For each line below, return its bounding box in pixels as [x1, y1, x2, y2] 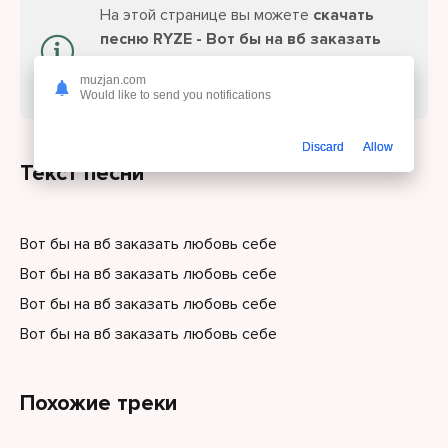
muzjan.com [80, 73, 146, 88]
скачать [313, 5, 374, 25]
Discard [302, 140, 344, 155]
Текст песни [20, 160, 144, 187]
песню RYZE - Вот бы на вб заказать [100, 29, 381, 49]
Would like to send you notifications [80, 88, 271, 103]
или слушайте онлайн [203, 53, 359, 73]
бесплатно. [100, 77, 179, 97]
